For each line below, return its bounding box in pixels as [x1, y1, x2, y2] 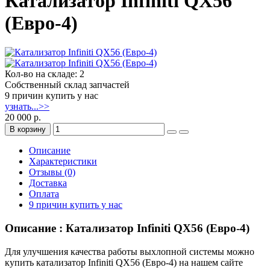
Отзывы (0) [29, 167, 75, 178]
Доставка [29, 178, 67, 189]
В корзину [10, 125, 46, 134]
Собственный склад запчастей [5, 80, 130, 90]
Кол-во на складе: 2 [5, 69, 84, 80]
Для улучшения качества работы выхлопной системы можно [5, 246, 254, 257]
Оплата [29, 189, 59, 199]
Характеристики [29, 156, 97, 167]
